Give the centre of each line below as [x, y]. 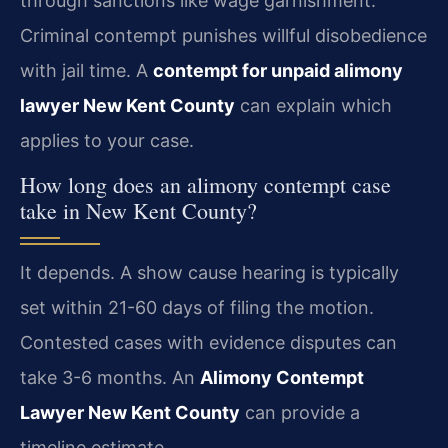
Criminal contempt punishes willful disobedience [223, 35]
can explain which [313, 105]
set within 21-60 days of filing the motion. [197, 307]
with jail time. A [86, 70]
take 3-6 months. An [110, 377]
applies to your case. [107, 140]
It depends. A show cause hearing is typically [209, 272]
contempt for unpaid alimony [278, 70]
